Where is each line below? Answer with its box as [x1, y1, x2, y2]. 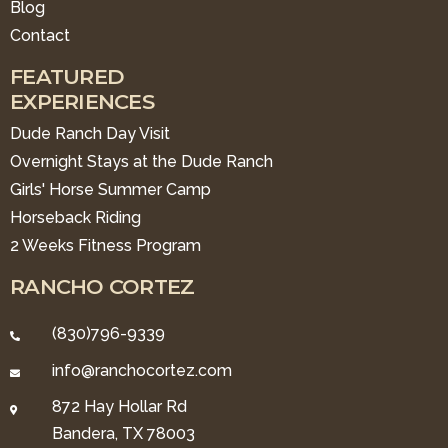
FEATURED [10, 64, 125, 89]
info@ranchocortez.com [52, 361, 232, 380]
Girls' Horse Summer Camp [10, 180, 211, 199]
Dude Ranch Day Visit [10, 124, 170, 143]
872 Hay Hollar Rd [52, 397, 187, 416]
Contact [10, 26, 70, 45]
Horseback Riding [10, 208, 141, 227]
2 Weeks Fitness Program [10, 236, 201, 255]
